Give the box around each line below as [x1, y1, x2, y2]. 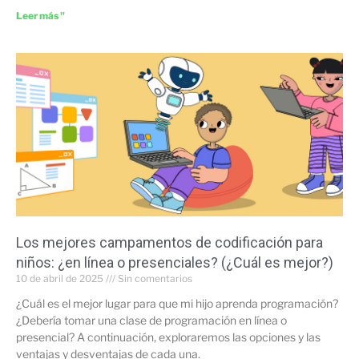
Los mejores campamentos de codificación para [16, 233, 323, 251]
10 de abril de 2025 [16, 272, 106, 284]
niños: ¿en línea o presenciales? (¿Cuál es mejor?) [16, 253, 333, 271]
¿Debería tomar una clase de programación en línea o [16, 313, 287, 327]
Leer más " [16, 9, 65, 22]
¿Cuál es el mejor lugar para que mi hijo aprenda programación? [16, 296, 338, 310]
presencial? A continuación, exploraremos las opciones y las [16, 329, 321, 344]
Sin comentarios [115, 272, 192, 284]
